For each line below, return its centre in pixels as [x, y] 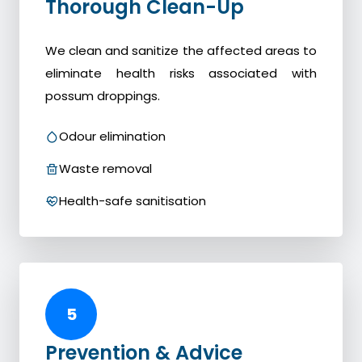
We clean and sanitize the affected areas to [181, 51]
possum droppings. [103, 96]
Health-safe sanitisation [133, 201]
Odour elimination [112, 137]
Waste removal [105, 169]
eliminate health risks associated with [181, 74]
